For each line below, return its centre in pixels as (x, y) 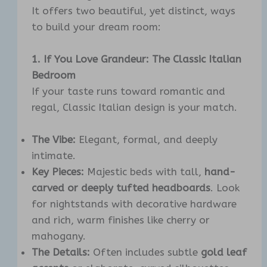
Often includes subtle (146, 252)
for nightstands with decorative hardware (134, 204)
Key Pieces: (58, 172)
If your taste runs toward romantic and (129, 91)
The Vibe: (54, 140)
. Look (225, 188)
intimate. (54, 156)
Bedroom (54, 75)
